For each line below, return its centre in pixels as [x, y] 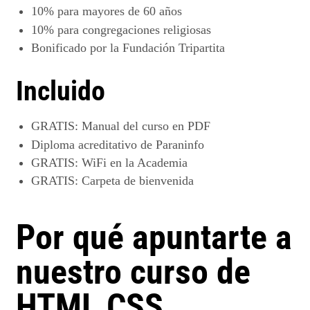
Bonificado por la [76, 48]
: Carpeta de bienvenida [134, 181]
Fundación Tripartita [173, 48]
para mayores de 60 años [118, 11]
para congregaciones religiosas [132, 29]
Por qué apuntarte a [154, 237]
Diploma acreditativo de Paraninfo [117, 144]
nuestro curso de [133, 272]
